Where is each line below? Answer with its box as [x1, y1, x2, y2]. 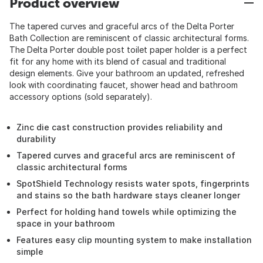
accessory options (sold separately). [9, 92, 152, 102]
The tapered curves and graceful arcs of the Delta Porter [9, 21, 234, 31]
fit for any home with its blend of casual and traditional [9, 56, 226, 66]
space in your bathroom [16, 218, 114, 228]
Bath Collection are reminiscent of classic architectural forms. [9, 33, 249, 43]
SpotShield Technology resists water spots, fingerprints [16, 178, 249, 188]
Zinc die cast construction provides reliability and [16, 122, 222, 132]
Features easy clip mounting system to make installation [16, 235, 252, 245]
